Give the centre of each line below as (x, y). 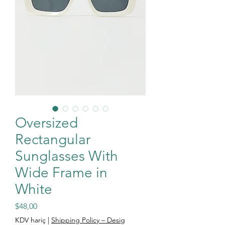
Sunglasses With (67, 156)
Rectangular (53, 139)
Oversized (46, 123)
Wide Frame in (61, 173)
